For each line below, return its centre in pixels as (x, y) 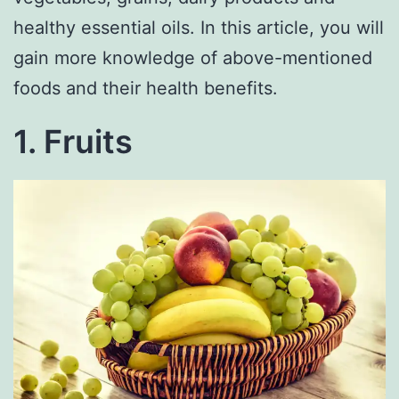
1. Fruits (73, 141)
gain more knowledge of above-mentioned (193, 57)
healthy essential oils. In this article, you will (199, 27)
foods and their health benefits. (146, 88)
